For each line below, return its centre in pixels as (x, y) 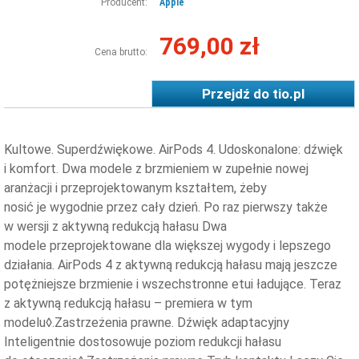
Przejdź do (237, 93)
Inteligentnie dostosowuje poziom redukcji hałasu (143, 341)
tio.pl (288, 93)
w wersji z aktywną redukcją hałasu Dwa (115, 226)
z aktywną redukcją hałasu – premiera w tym (128, 303)
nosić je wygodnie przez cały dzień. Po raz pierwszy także (166, 207)
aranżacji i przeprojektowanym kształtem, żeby (135, 188)
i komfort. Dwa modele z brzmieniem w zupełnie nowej (156, 168)
